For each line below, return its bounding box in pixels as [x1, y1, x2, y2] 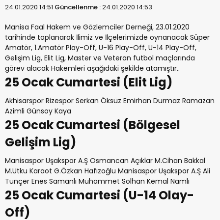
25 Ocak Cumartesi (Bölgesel [5, 117, 180, 133]
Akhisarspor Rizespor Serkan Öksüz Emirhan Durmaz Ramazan [5, 96, 215, 106]
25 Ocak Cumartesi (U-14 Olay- [5, 187, 194, 203]
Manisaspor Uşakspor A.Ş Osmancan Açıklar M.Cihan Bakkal [5, 156, 205, 165]
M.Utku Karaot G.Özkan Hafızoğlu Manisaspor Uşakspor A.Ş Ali [5, 166, 210, 176]
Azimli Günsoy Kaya [5, 106, 71, 116]
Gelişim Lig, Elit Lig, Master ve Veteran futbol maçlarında [5, 53, 195, 63]
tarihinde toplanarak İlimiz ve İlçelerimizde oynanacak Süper [5, 32, 210, 42]
